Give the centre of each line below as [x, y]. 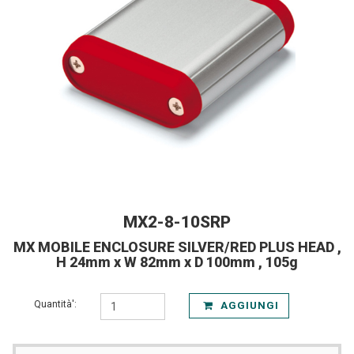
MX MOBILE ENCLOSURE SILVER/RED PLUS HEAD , [177, 247]
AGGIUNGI [249, 305]
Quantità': [55, 304]
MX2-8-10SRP [177, 222]
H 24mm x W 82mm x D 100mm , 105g [177, 262]
